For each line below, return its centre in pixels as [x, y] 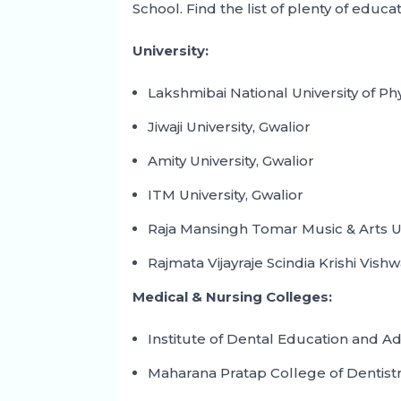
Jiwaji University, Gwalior [230, 127]
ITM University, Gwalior [226, 195]
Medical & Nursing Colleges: [233, 297]
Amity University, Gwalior [231, 161]
